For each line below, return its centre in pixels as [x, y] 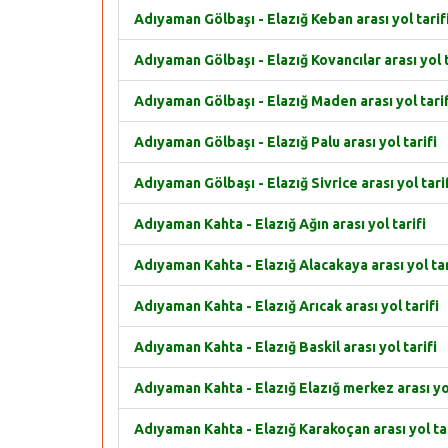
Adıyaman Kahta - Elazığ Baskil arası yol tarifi [285, 347]
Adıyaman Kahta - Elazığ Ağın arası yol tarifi [280, 224]
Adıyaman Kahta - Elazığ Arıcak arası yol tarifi [286, 306]
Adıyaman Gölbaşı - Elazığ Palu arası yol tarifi [285, 142]
